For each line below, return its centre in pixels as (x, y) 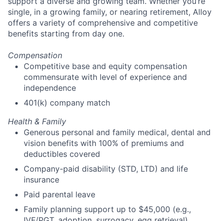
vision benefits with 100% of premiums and (104, 143)
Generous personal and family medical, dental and (117, 132)
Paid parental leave (59, 195)
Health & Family (37, 122)
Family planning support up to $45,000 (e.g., (107, 209)
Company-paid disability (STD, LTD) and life (106, 169)
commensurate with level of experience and (105, 77)
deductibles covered (62, 154)
